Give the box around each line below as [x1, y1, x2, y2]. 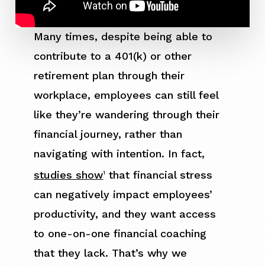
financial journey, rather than [34, 128, 183, 141]
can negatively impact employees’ [34, 188, 213, 201]
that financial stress [105, 169, 213, 182]
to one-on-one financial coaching [34, 227, 207, 240]
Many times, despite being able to [34, 30, 213, 43]
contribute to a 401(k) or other [34, 50, 192, 63]
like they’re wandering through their [34, 108, 220, 121]
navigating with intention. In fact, [34, 147, 205, 160]
